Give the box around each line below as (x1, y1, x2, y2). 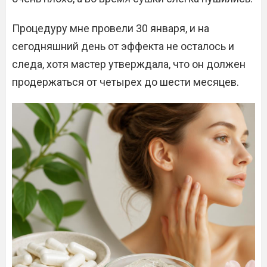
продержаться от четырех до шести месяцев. (12, 76, 239, 88)
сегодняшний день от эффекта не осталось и (12, 40, 234, 52)
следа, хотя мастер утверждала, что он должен (12, 58, 246, 70)
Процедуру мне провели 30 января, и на (12, 22, 209, 35)
